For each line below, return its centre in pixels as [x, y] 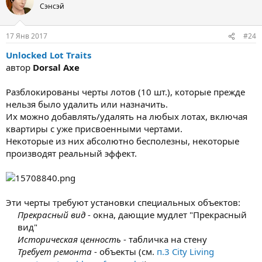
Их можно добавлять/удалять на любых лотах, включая [127, 116]
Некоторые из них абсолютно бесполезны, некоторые [123, 141]
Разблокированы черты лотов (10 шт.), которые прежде [125, 92]
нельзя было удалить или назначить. [87, 104]
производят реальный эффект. [71, 153]
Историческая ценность [69, 239]
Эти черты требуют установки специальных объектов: [123, 202]
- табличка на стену [164, 239]
